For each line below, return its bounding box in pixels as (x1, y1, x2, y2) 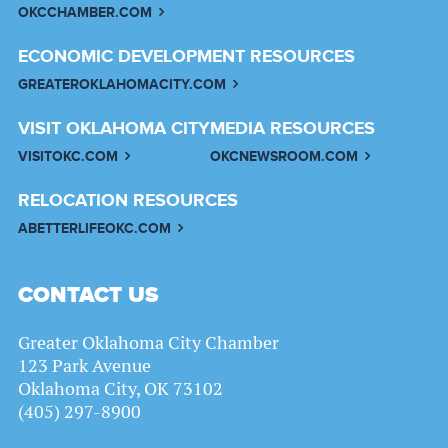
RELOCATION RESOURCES (18, 190, 238, 213)
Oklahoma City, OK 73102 (18, 377, 223, 401)
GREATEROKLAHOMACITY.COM (18, 76, 226, 94)
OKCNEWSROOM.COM (210, 148, 358, 166)
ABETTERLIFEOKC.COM (18, 220, 171, 238)
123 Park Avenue (18, 354, 151, 378)
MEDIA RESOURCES (210, 118, 375, 141)
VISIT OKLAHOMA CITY (18, 118, 210, 141)
